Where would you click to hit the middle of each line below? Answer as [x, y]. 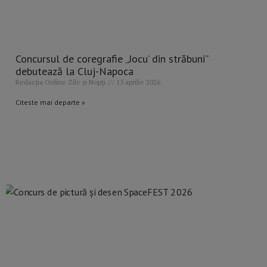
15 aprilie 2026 [137, 82]
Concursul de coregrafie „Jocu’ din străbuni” [112, 59]
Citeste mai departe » [50, 103]
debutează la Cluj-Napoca [74, 72]
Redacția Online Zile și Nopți [61, 82]
